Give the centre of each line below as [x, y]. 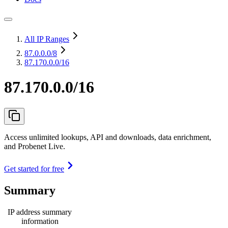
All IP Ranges [47, 39]
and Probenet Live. [35, 146]
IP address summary [40, 212]
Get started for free [34, 168]
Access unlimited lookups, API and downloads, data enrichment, [108, 137]
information [40, 221]
